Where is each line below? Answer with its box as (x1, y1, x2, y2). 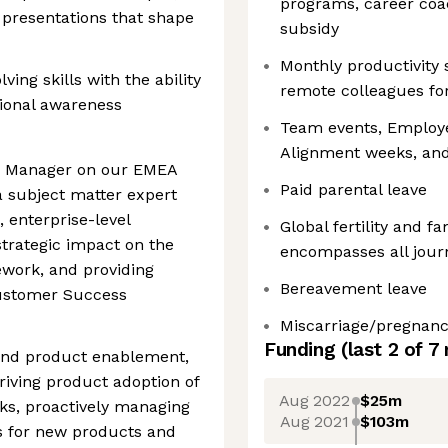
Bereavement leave (280, 279, 427, 298)
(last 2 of (340, 338, 428, 361)
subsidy (280, 19, 339, 38)
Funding (264, 338, 341, 361)
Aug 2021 (279, 411, 349, 431)
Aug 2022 (278, 390, 350, 410)
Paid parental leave (280, 180, 427, 199)
